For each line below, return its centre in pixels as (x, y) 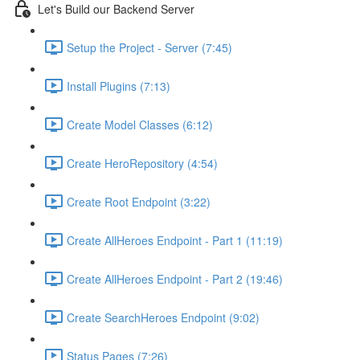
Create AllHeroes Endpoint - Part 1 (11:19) (175, 240)
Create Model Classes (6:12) (140, 124)
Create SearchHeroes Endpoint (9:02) (163, 317)
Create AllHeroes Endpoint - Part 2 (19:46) (175, 278)
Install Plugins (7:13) (119, 86)
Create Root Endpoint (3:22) (139, 201)
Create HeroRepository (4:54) (142, 163)
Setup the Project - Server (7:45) (149, 47)
